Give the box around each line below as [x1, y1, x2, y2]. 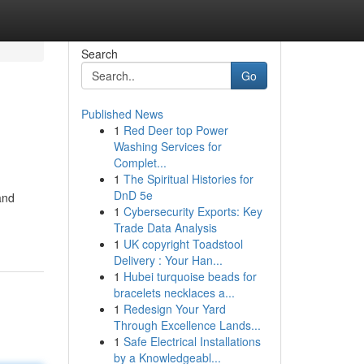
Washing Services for [113, 138, 222, 154]
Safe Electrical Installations [123, 333, 261, 349]
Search [80, 45, 118, 62]
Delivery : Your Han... [113, 252, 223, 268]
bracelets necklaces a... [113, 284, 235, 301]
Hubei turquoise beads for [123, 268, 257, 284]
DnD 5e [113, 187, 153, 203]
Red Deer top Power [123, 122, 228, 138]
